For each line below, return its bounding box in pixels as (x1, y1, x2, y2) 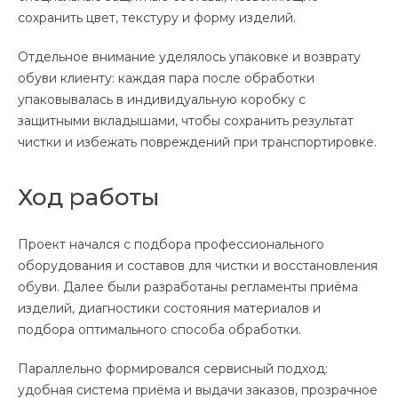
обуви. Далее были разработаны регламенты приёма (18, 279, 358, 296)
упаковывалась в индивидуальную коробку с (18, 92, 306, 108)
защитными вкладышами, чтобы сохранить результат (18, 113, 354, 130)
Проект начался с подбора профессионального (18, 236, 324, 253)
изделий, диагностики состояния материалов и (18, 300, 321, 317)
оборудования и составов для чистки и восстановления (18, 258, 378, 275)
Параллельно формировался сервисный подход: (18, 361, 328, 378)
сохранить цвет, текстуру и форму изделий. (18, 10, 296, 27)
